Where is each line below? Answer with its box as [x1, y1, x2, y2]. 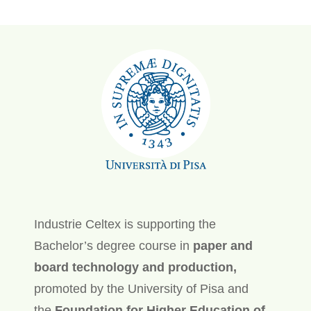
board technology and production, [33, 260, 237, 274]
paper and [192, 238, 253, 253]
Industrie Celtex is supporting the [33, 217, 216, 231]
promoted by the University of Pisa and [33, 281, 249, 296]
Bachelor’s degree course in [33, 238, 193, 253]
